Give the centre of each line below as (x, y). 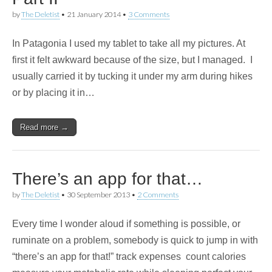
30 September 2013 (98, 195)
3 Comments (149, 14)
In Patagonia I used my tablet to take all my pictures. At (129, 43)
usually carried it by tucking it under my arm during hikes (132, 76)
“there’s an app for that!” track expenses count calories (129, 257)
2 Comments (158, 195)
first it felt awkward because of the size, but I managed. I (132, 60)
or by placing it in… (53, 93)
